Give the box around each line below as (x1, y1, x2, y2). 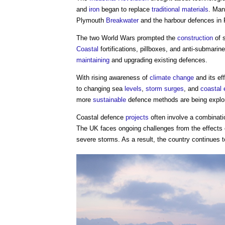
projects (126, 113, 149, 121)
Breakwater (106, 16, 139, 24)
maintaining (76, 56, 109, 64)
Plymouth (76, 16, 106, 24)
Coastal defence (76, 113, 124, 121)
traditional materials (152, 5, 208, 13)
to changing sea (76, 84, 125, 92)
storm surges (146, 84, 184, 92)
